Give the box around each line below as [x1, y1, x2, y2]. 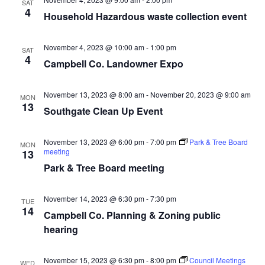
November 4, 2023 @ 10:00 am [43, 42, 144, 52]
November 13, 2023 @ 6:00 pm [43, 137, 144, 147]
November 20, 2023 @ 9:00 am [150, 89, 251, 99]
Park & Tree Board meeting [43, 161, 164, 174]
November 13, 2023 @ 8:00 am [43, 89, 144, 99]
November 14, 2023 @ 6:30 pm [43, 193, 144, 203]
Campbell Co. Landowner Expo [43, 57, 183, 70]
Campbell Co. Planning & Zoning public [43, 208, 221, 222]
